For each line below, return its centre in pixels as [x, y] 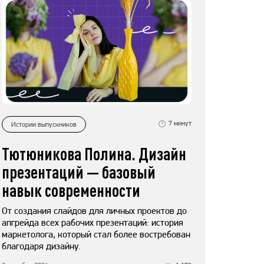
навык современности [71, 190]
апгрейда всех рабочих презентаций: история [93, 223]
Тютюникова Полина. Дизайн [94, 154]
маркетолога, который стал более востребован [96, 235]
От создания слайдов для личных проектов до [94, 211]
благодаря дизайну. [41, 246]
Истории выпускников [44, 124]
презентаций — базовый [79, 172]
